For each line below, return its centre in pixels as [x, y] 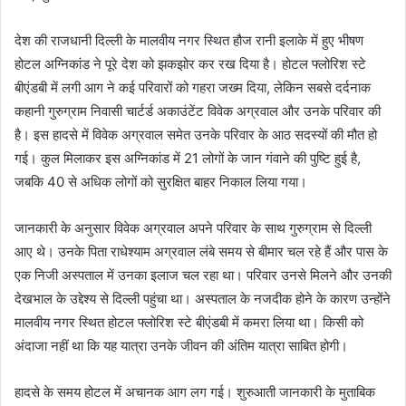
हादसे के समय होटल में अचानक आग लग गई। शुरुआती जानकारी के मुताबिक [195, 391]
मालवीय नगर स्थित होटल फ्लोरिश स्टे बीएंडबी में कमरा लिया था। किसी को [189, 322]
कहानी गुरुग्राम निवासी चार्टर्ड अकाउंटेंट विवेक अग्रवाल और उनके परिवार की [198, 111]
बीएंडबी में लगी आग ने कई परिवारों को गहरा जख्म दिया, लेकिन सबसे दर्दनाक [193, 87]
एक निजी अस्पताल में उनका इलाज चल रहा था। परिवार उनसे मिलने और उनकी [203, 275]
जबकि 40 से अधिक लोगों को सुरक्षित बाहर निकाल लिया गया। [161, 181]
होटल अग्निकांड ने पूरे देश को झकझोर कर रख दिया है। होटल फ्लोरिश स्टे [190, 63]
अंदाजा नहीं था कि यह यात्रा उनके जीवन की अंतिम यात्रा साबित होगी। [181, 345]
